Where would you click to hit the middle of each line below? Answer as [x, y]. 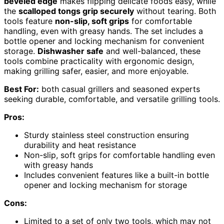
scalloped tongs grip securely [76, 11]
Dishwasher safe [70, 51]
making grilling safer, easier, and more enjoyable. [96, 71]
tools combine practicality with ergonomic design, [99, 61]
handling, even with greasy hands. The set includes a [103, 31]
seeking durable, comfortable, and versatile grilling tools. [112, 99]
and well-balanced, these [152, 51]
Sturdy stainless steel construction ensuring [106, 135]
